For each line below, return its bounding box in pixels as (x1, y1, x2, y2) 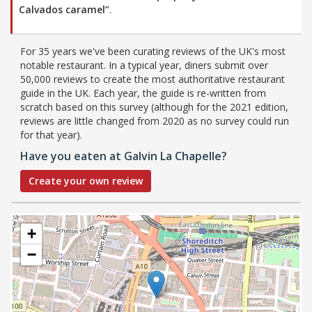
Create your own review (29, 173, 143, 187)
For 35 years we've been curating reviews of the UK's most (20, 44, 286, 58)
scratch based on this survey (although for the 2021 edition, (20, 100, 288, 114)
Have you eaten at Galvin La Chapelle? (20, 148, 227, 164)
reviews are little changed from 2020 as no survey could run (20, 114, 289, 127)
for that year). (20, 127, 82, 141)
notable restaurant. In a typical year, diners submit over (20, 58, 268, 72)
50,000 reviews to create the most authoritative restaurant (20, 72, 285, 86)
